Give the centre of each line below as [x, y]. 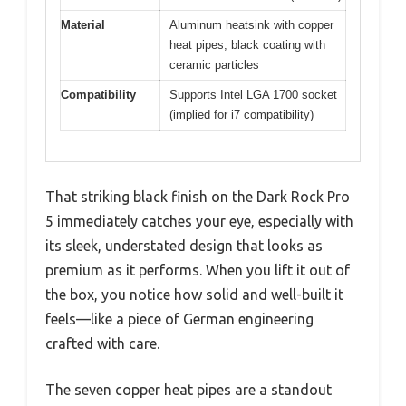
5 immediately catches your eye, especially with [199, 222]
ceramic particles [214, 64]
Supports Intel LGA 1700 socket [253, 94]
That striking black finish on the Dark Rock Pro [198, 197]
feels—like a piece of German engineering [179, 319]
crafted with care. [102, 344]
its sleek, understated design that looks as [184, 246]
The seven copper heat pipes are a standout [188, 390]
